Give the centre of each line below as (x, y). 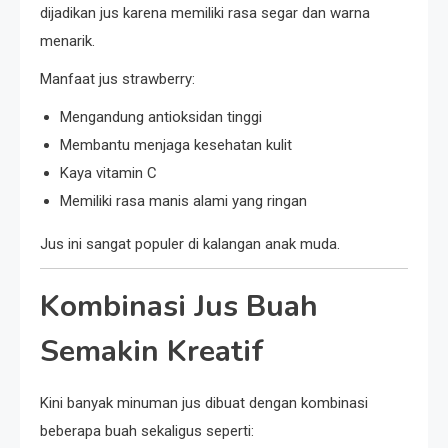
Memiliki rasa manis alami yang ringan (183, 201)
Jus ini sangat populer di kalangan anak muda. (190, 244)
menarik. (67, 41)
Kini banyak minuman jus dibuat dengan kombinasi (204, 403)
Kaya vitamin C (108, 173)
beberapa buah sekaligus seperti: (147, 431)
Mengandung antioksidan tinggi (161, 117)
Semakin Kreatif (152, 352)
